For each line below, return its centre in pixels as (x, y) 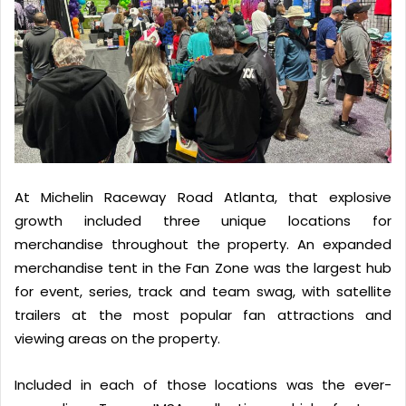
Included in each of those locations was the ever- (203, 384)
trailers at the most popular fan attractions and (203, 314)
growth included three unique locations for (203, 220)
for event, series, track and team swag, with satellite (203, 291)
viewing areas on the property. (117, 338)
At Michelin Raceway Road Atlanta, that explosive (203, 197)
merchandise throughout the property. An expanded (203, 244)
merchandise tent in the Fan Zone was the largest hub (203, 267)
